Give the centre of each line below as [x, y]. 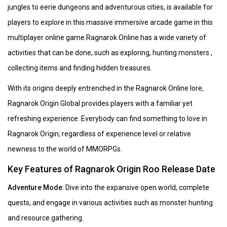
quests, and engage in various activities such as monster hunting [110, 202]
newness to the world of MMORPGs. [65, 149]
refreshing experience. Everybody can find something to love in [107, 118]
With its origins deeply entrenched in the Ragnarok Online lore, [106, 88]
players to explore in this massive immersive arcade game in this [110, 22]
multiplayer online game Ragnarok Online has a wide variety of [107, 37]
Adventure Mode [35, 187]
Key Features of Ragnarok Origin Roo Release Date [111, 169]
